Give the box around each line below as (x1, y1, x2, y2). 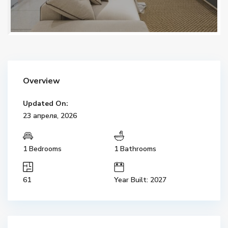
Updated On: (23, 99, 68, 108)
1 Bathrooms (114, 144, 156, 154)
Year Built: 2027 (114, 175, 166, 185)
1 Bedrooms (23, 144, 62, 154)
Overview (23, 75, 60, 87)
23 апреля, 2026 (23, 111, 77, 121)
